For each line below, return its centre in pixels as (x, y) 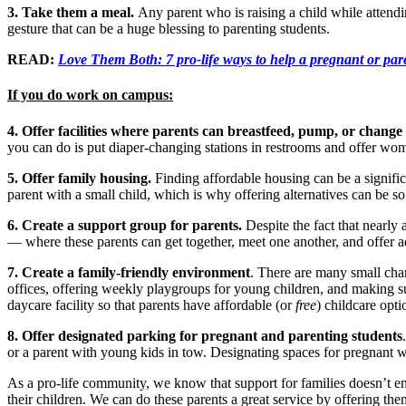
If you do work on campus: (90, 95)
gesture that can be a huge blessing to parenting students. (169, 29)
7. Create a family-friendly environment (129, 272)
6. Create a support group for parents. (125, 225)
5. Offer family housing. (79, 178)
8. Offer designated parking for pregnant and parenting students (205, 335)
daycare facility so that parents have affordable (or (151, 304)
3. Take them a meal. (71, 13)
